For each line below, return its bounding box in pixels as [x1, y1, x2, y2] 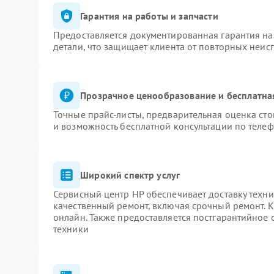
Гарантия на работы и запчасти [80, 9, 218, 22]
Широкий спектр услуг [80, 168, 180, 181]
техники [53, 223, 89, 235]
